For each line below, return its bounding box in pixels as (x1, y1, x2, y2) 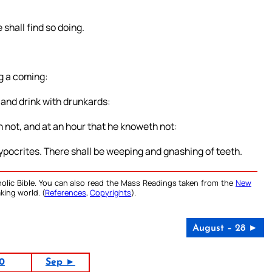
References (45, 187, 86, 199)
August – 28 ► (192, 223, 258, 234)
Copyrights (90, 187, 131, 199)
